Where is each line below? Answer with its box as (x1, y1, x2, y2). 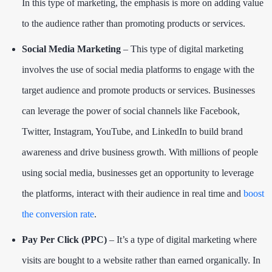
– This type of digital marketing (121, 43, 243, 54)
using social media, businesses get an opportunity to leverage (22, 167, 254, 178)
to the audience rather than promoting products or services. (22, 18, 245, 29)
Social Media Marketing (22, 43, 121, 54)
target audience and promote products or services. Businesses (22, 84, 255, 95)
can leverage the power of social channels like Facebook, (22, 105, 240, 116)
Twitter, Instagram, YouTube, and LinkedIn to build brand (22, 126, 243, 137)
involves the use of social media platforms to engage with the (22, 64, 254, 75)
